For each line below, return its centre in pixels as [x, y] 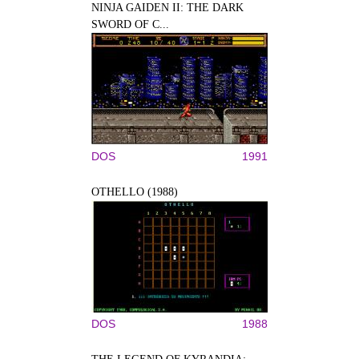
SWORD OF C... [130, 24]
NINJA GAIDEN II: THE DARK [167, 8]
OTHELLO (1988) [135, 192]
